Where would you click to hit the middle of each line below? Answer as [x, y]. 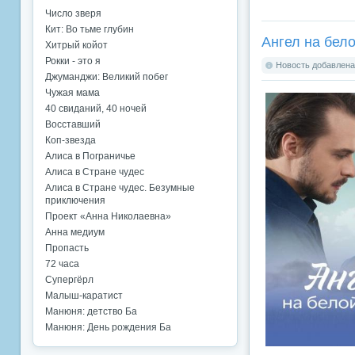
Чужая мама [73, 93]
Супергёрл [69, 280]
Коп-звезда [71, 140]
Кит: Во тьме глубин [90, 29]
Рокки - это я [73, 61]
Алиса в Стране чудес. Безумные [120, 188]
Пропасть [67, 248]
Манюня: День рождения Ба [108, 327]
